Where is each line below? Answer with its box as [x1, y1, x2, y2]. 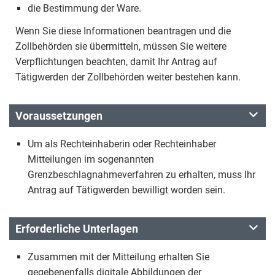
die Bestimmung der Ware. [28, 2, 141, 14]
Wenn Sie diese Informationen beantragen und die [15, 25, 231, 37]
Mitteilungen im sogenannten [28, 153, 154, 165]
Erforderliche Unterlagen [15, 222, 138, 235]
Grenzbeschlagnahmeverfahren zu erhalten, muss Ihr [28, 169, 255, 180]
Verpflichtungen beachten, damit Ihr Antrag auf [15, 56, 217, 68]
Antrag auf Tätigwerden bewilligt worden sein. [28, 184, 225, 196]
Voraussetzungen [15, 109, 103, 122]
